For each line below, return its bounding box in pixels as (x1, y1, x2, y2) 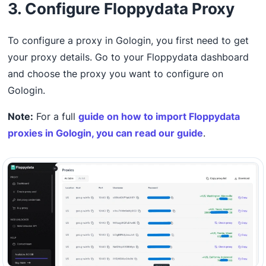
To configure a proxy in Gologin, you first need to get (8, 34, 249, 47)
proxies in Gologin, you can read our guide (8, 127, 204, 140)
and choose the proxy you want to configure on (8, 68, 224, 80)
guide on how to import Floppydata (78, 110, 240, 123)
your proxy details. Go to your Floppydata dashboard (8, 51, 249, 64)
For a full (33, 110, 79, 123)
